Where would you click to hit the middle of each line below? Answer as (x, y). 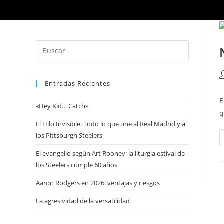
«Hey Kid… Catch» (62, 106)
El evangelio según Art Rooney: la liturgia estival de (110, 153)
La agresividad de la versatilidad (83, 201)
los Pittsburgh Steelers (69, 135)
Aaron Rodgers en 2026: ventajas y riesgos (98, 183)
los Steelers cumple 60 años (77, 165)
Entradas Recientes (78, 83)
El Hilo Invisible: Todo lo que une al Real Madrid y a (111, 124)
